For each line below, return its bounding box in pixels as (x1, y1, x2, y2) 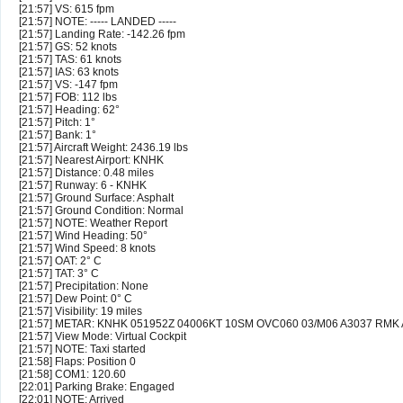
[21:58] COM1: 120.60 (19, 368, 126, 381)
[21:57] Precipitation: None (19, 280, 148, 293)
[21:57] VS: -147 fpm (19, 78, 118, 92)
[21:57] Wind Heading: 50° (19, 229, 148, 243)
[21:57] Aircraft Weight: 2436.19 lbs (19, 141, 188, 155)
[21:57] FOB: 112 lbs (19, 91, 117, 104)
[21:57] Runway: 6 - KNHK (19, 179, 147, 193)
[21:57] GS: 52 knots (19, 40, 117, 54)
